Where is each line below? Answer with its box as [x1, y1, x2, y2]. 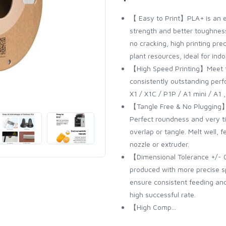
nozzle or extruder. [130, 140, 189, 148]
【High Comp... [130, 203, 176, 211]
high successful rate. [130, 190, 196, 199]
